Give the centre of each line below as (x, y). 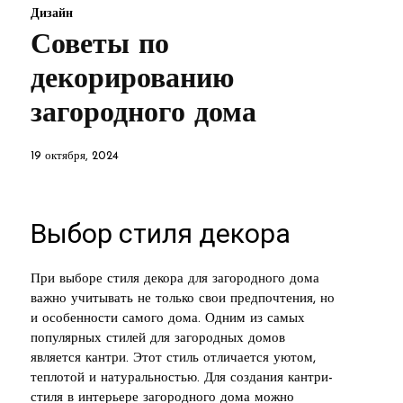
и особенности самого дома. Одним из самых (168, 318)
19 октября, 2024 (75, 156)
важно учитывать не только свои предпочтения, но (183, 299)
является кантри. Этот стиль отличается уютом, (173, 358)
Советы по (100, 45)
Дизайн (52, 13)
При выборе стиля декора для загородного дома (175, 279)
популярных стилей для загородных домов (158, 338)
